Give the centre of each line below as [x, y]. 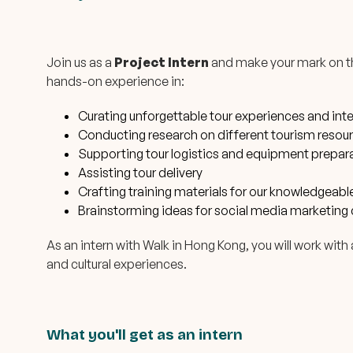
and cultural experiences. [117, 264]
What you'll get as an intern [145, 334]
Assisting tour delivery [140, 172]
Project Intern [162, 62]
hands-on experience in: [115, 81]
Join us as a [80, 62]
